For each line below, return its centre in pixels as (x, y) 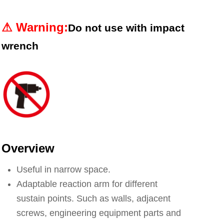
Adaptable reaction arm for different (87, 184)
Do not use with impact (126, 28)
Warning (40, 27)
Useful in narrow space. (64, 169)
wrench (20, 46)
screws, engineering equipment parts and (99, 213)
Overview (28, 148)
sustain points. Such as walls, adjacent (94, 198)
